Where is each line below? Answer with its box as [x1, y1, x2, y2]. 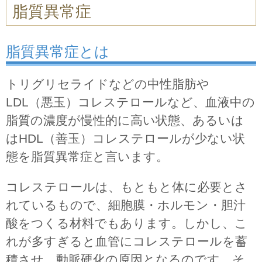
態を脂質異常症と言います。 [6, 149, 168, 163]
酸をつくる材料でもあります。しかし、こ [6, 216, 247, 230]
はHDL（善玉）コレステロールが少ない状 [6, 131, 245, 145]
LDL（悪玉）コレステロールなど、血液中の [6, 95, 255, 109]
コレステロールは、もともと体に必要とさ [6, 180, 247, 194]
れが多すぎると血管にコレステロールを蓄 [6, 234, 247, 248]
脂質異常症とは [6, 43, 109, 60]
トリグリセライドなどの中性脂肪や [6, 77, 209, 91]
